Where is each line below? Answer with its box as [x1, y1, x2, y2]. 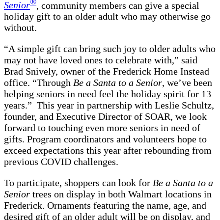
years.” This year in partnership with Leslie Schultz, [4, 100, 214, 111]
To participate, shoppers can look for [4, 177, 153, 189]
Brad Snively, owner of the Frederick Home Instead [4, 66, 209, 77]
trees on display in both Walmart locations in [30, 189, 212, 200]
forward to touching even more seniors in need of [4, 122, 200, 134]
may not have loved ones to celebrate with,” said [4, 55, 197, 66]
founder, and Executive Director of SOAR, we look [4, 111, 207, 122]
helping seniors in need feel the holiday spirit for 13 [4, 88, 211, 100]
